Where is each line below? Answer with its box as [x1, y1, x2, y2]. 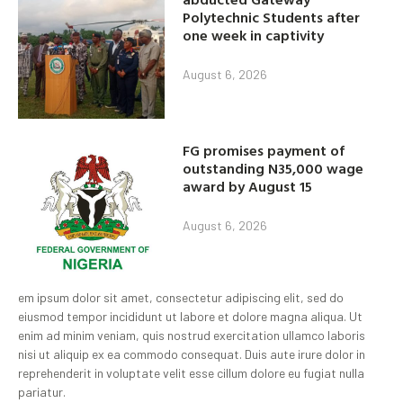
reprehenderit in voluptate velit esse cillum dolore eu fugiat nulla [18, 365, 364, 381]
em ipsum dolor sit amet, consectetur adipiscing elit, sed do [18, 290, 344, 306]
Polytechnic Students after [183, 6, 361, 28]
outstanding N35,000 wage [183, 157, 364, 180]
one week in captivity [183, 24, 325, 46]
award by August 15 [183, 175, 313, 198]
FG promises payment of [183, 139, 345, 162]
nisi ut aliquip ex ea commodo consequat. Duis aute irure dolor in [18, 346, 365, 363]
